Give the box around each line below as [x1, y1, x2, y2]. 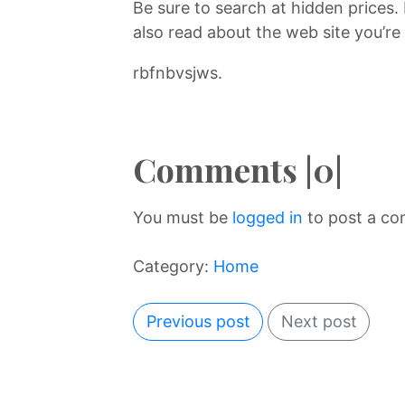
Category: [133, 256, 213, 276]
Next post [280, 312, 357, 332]
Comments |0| [133, 146, 343, 191]
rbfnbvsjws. [133, 62, 222, 82]
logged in [232, 207, 303, 227]
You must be [133, 207, 232, 227]
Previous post [146, 312, 250, 332]
